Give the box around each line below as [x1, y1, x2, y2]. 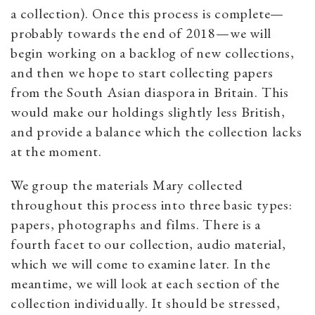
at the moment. [11, 141, 102, 160]
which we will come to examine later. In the [11, 254, 271, 273]
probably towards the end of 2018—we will [11, 23, 272, 42]
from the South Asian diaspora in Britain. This [11, 82, 289, 101]
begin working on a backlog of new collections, [11, 43, 295, 62]
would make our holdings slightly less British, [11, 102, 285, 121]
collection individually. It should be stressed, [11, 293, 281, 312]
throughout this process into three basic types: [11, 195, 292, 214]
